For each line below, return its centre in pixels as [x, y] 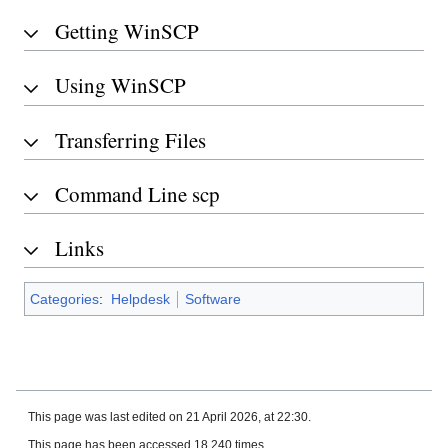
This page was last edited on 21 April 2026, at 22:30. [169, 417]
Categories [64, 299]
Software [212, 299]
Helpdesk [140, 299]
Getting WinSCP [127, 31]
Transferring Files [130, 139]
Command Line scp [137, 193]
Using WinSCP [120, 85]
